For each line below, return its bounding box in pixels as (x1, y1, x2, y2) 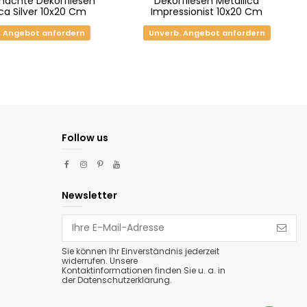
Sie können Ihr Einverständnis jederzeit (62, 245, 219, 257)
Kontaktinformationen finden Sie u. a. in (62, 264, 225, 276)
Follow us (62, 130, 108, 145)
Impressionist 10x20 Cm (151, 5, 263, 19)
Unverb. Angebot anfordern (148, 27, 265, 38)
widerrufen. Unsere (62, 254, 138, 267)
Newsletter (62, 188, 117, 203)
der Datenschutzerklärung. (62, 273, 172, 286)
